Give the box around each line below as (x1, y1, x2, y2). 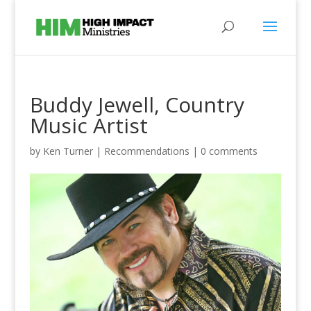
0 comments (200, 144, 258, 158)
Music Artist (29, 111, 148, 140)
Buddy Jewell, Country (29, 90, 244, 119)
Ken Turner (42, 144, 93, 158)
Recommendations (103, 144, 190, 158)
